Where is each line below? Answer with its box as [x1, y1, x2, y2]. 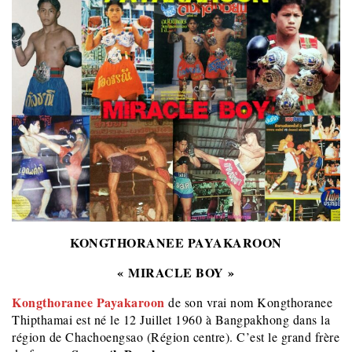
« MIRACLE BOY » [117, 263, 235, 282]
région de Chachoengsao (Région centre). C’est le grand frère [12, 328, 339, 346]
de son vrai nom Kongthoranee [164, 294, 332, 311]
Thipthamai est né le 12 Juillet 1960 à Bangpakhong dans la [12, 311, 330, 328]
